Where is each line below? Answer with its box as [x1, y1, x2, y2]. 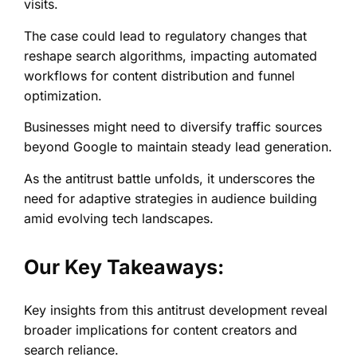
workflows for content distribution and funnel [24, 67, 295, 84]
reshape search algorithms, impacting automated [24, 47, 317, 64]
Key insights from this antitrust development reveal [24, 302, 328, 319]
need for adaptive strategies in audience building [24, 190, 317, 206]
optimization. [24, 87, 102, 104]
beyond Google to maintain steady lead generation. [24, 139, 332, 155]
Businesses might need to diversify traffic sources [24, 119, 322, 135]
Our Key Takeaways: [24, 255, 224, 280]
